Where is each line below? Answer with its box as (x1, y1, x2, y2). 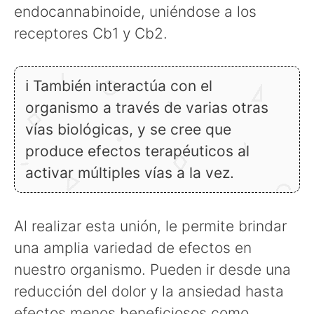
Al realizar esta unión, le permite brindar (14, 217, 287, 235)
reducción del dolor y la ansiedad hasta (14, 282, 284, 301)
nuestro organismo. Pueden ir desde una (14, 261, 291, 279)
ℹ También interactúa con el (25, 77, 212, 95)
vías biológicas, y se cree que (25, 121, 231, 139)
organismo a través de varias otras (25, 99, 268, 117)
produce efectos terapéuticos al (25, 142, 250, 161)
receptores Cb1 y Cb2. (14, 24, 168, 42)
